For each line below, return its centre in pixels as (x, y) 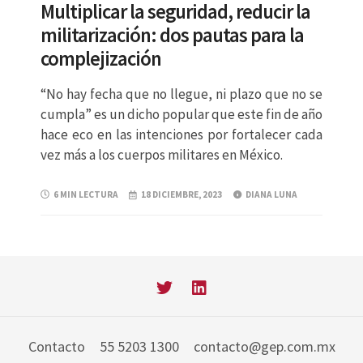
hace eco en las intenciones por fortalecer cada (181, 135)
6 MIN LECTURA (86, 195)
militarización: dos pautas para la (172, 36)
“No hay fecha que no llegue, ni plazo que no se (181, 94)
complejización (101, 59)
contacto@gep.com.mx (264, 347)
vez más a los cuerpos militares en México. (162, 155)
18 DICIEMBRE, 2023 (182, 195)
